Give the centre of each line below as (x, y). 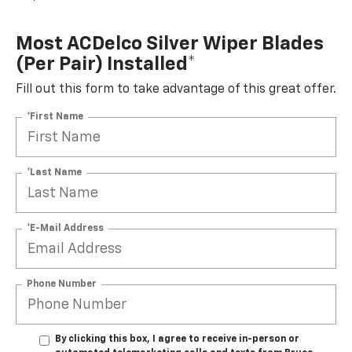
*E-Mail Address (65, 228)
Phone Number (62, 284)
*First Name (55, 117)
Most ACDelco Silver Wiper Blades (170, 44)
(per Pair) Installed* (106, 65)
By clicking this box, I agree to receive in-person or (177, 340)
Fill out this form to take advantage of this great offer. (176, 90)
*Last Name (54, 172)
